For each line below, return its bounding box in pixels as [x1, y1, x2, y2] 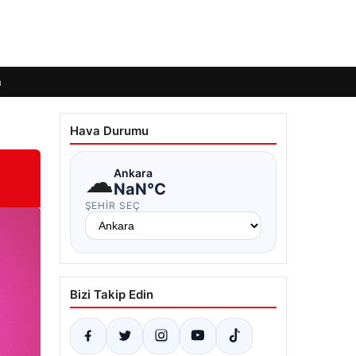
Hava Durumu [69, 123, 149, 138]
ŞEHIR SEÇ [84, 199, 141, 211]
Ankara [113, 165, 153, 180]
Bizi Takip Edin [69, 287, 153, 302]
